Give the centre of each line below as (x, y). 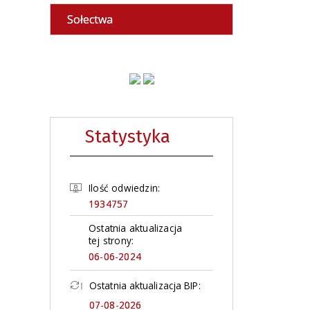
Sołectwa (90, 19)
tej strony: (111, 240)
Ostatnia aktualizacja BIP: (145, 285)
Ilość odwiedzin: (125, 188)
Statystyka (128, 136)
